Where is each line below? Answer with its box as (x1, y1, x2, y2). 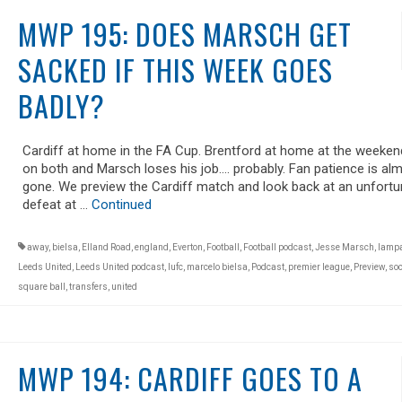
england (134, 241, 169, 252)
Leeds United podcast (74, 261, 164, 272)
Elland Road (81, 241, 131, 252)
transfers (68, 281, 108, 292)
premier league (287, 261, 350, 272)
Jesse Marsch (314, 241, 374, 252)
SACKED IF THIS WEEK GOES (17, 48, 333, 91)
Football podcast (242, 241, 311, 252)
